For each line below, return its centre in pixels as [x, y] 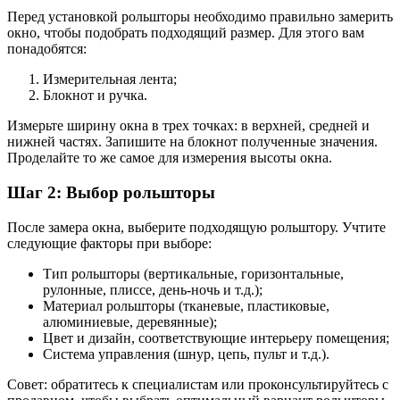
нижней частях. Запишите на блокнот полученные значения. [192, 142]
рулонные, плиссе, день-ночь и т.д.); [153, 289]
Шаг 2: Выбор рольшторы [111, 193]
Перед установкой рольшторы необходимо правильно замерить [200, 17]
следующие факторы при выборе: [109, 243]
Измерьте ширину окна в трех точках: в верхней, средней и [188, 126]
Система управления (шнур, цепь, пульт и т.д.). [186, 354]
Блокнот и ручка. [95, 96]
